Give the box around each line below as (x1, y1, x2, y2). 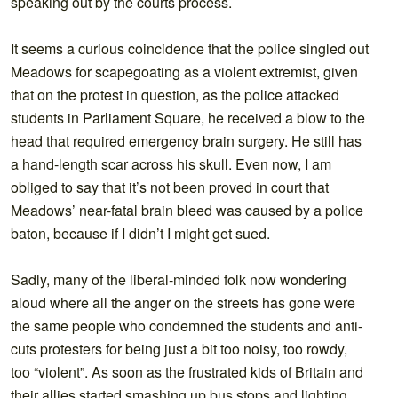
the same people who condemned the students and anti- (11, 314, 362, 336)
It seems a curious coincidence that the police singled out (11, 37, 369, 59)
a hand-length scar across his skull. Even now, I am (11, 153, 331, 174)
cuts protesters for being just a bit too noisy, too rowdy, (11, 338, 347, 359)
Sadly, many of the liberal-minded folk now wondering (11, 268, 346, 290)
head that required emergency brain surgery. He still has (11, 130, 362, 151)
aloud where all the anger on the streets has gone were (11, 291, 355, 313)
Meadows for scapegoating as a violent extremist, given (11, 60, 358, 82)
